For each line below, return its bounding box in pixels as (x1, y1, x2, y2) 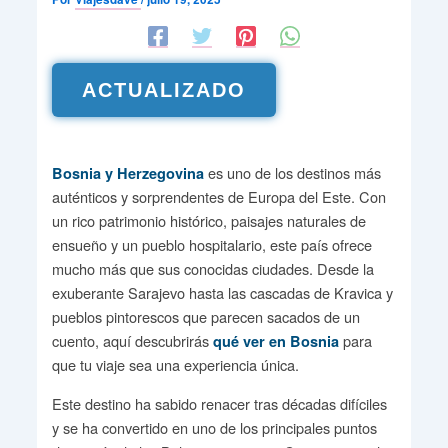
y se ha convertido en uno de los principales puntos (51, 417, 377, 439)
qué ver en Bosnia (212, 331, 339, 352)
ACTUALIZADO (81, 78, 246, 101)
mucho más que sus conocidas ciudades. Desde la (51, 258, 374, 280)
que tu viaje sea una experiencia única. (51, 354, 299, 376)
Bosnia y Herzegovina (51, 163, 204, 184)
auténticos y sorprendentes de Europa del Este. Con (51, 186, 386, 208)
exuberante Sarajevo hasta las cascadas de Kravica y (51, 282, 393, 304)
